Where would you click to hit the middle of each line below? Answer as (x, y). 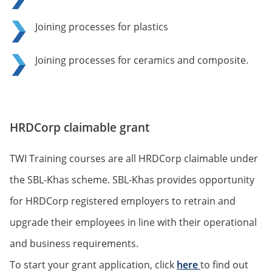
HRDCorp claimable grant (80, 128)
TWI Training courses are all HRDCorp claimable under (134, 159)
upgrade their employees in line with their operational (133, 223)
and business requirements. (74, 244)
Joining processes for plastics (102, 27)
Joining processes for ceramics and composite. (142, 60)
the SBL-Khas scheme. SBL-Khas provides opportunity (132, 180)
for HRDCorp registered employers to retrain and (123, 201)
